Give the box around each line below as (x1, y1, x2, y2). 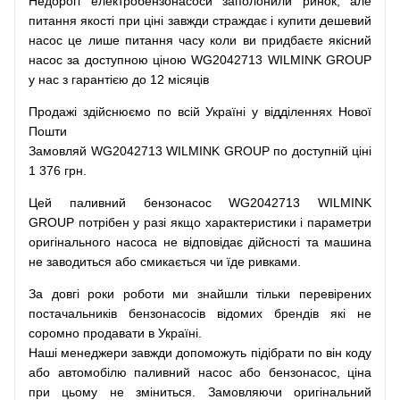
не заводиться (29, 254, 112, 269)
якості (80, 13, 115, 28)
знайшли (196, 287, 248, 301)
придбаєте (261, 33, 323, 47)
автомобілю (57, 365, 127, 379)
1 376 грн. (29, 163, 87, 178)
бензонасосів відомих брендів (129, 306, 330, 321)
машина (324, 235, 372, 249)
